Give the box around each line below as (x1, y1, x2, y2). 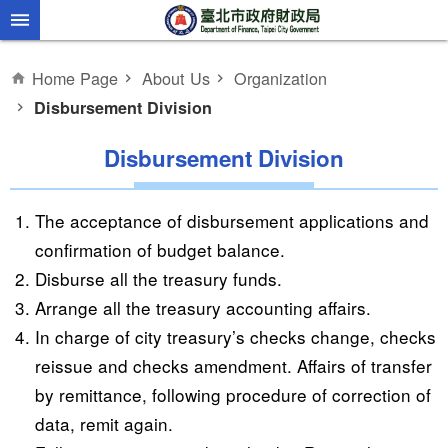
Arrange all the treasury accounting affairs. (35, 295, 371, 320)
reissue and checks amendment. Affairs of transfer (35, 353, 432, 378)
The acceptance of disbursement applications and (35, 208, 429, 233)
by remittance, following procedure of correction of (35, 382, 431, 407)
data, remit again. (35, 411, 173, 436)
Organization (234, 66, 327, 90)
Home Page (32, 66, 118, 90)
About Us (142, 66, 210, 90)
